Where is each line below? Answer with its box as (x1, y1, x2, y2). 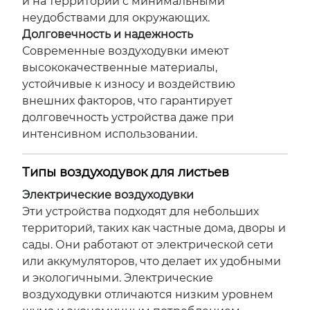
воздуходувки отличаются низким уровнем (22, 288, 273, 301)
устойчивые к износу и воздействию (22, 77, 235, 91)
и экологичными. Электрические (22, 271, 213, 284)
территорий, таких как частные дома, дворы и (22, 221, 286, 235)
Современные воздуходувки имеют (22, 44, 229, 57)
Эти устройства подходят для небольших (22, 205, 259, 218)
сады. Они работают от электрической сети (22, 238, 273, 251)
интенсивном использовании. (22, 127, 197, 140)
